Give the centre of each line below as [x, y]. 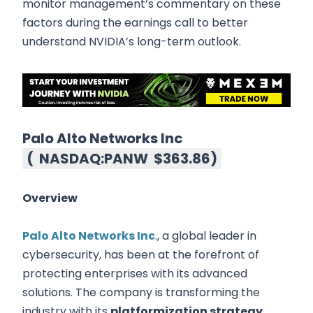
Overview [50, 198]
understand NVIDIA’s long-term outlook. [132, 42]
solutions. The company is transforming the [141, 293]
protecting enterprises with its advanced [135, 274]
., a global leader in [206, 236]
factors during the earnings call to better [135, 23]
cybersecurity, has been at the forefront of [141, 255]
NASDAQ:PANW [94, 159]
